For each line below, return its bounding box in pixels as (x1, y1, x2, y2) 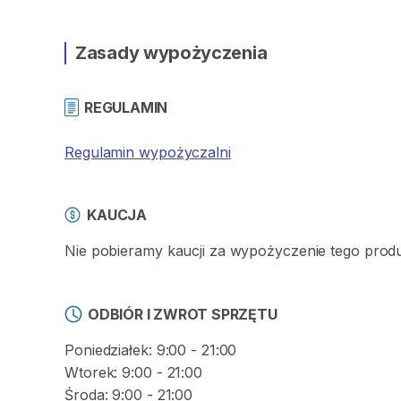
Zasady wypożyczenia (75, 42, 268, 64)
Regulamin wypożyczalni (64, 143, 231, 161)
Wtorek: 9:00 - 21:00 (64, 363, 202, 381)
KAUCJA (87, 206, 148, 224)
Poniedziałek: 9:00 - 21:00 (64, 341, 237, 359)
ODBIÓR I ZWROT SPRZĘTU (88, 305, 277, 323)
